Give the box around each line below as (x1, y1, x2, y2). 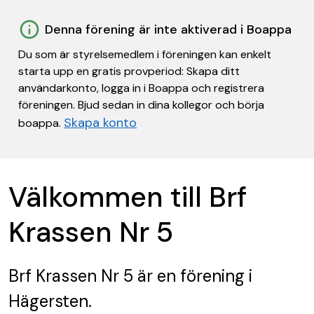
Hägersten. (8, 290, 92, 312)
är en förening (133, 265, 245, 287)
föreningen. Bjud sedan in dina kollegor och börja (18, 97, 264, 112)
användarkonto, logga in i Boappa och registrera (18, 81, 264, 95)
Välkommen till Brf (8, 179, 247, 215)
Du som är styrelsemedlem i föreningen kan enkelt (18, 47, 271, 62)
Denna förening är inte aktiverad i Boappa (45, 21, 292, 38)
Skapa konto (64, 114, 137, 131)
